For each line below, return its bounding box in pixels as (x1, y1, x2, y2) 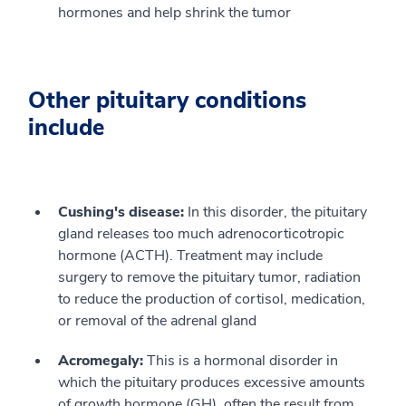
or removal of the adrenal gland (58, 311, 256, 331)
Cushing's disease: (58, 202, 184, 222)
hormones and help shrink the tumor (58, 3, 295, 23)
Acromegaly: (58, 351, 143, 371)
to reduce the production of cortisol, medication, (58, 289, 365, 309)
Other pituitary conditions (28, 85, 306, 116)
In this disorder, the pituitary (184, 202, 367, 222)
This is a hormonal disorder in (143, 351, 338, 371)
